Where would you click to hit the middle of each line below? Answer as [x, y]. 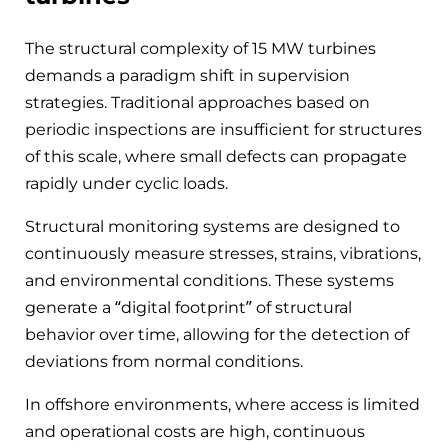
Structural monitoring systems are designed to [212, 227]
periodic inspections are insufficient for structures [223, 130]
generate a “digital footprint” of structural [188, 308]
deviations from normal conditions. [164, 362]
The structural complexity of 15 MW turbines [200, 49]
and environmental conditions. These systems [209, 281]
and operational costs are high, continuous [195, 432]
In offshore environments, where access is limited [222, 405]
